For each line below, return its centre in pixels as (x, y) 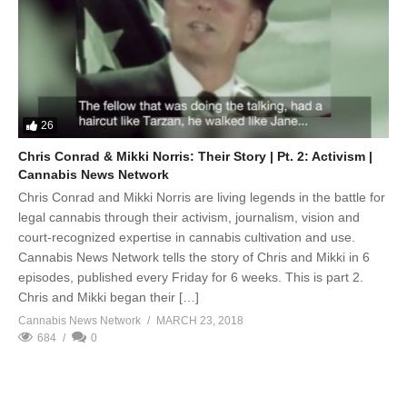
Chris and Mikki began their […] (109, 297)
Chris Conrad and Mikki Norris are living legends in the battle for (202, 197)
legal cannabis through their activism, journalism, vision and (189, 217)
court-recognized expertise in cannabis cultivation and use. (187, 237)
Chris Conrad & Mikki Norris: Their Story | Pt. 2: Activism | (195, 156)
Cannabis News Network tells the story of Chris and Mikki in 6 (194, 257)
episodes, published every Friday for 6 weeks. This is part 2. (191, 277)
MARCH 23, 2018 (200, 320)
